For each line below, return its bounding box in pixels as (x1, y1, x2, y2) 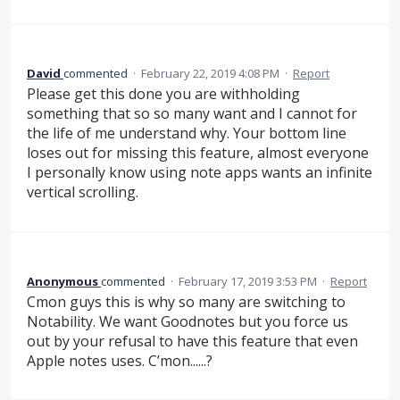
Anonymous (27, 272, 98, 289)
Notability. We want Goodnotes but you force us (27, 311, 348, 331)
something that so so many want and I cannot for (27, 104, 357, 124)
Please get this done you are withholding (27, 84, 300, 104)
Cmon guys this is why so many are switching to (27, 291, 346, 312)
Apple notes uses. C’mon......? (27, 350, 212, 371)
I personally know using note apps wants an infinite (27, 162, 372, 183)
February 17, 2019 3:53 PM (179, 272, 317, 289)
